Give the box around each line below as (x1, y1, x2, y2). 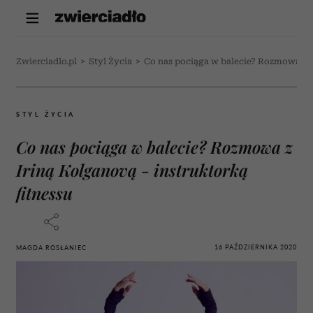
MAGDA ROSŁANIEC (16, 244, 87, 252)
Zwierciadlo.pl (16, 57, 77, 66)
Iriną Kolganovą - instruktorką (16, 159, 248, 181)
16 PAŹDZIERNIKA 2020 (214, 242, 297, 251)
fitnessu (16, 182, 73, 204)
